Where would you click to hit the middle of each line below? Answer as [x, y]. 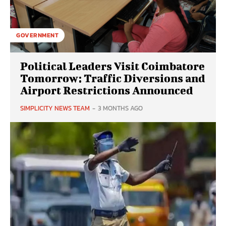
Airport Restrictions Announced [107, 90]
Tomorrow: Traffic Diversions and [113, 78]
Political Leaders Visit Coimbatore [112, 66]
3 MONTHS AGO [120, 108]
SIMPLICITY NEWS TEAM [55, 108]
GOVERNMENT [37, 36]
